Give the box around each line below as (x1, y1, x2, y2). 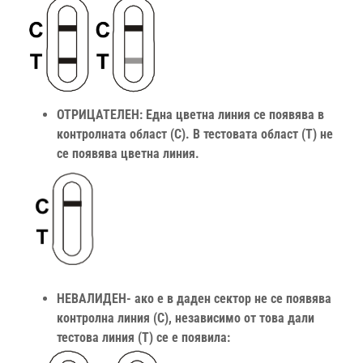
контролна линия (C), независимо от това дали (57, 310, 314, 327)
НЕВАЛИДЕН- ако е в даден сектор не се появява (57, 291, 331, 307)
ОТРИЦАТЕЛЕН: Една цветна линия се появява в (57, 107, 324, 123)
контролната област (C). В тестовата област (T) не (57, 126, 333, 143)
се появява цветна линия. (57, 146, 199, 162)
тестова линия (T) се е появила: (57, 330, 230, 346)
